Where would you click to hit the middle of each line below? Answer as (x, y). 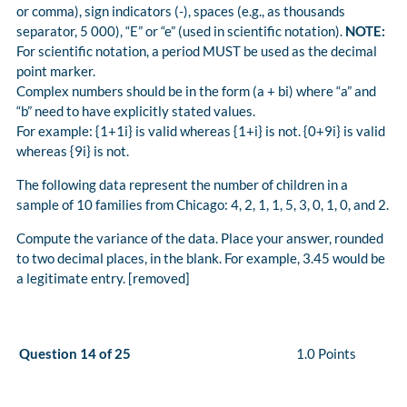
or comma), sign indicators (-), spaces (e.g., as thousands (181, 11)
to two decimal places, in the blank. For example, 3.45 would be (201, 258)
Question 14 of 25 (75, 354)
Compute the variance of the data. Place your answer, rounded (200, 238)
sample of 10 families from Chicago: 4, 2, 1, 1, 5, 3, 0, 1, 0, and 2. (203, 205)
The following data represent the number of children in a (182, 185)
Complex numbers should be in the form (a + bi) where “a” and (196, 91)
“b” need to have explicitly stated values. (136, 111)
